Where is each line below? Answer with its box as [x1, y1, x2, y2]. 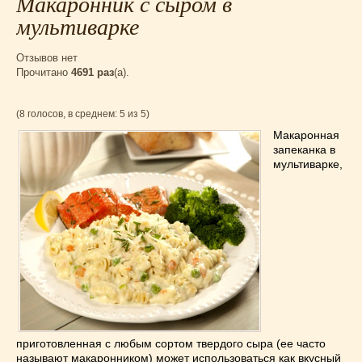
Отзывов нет [16, 52, 78, 64]
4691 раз [71, 66, 114, 78]
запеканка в [273, 143, 335, 156]
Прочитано [16, 66, 71, 78]
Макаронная [273, 128, 339, 141]
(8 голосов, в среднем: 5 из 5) [16, 108, 149, 120]
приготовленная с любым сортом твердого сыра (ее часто [16, 337, 326, 350]
